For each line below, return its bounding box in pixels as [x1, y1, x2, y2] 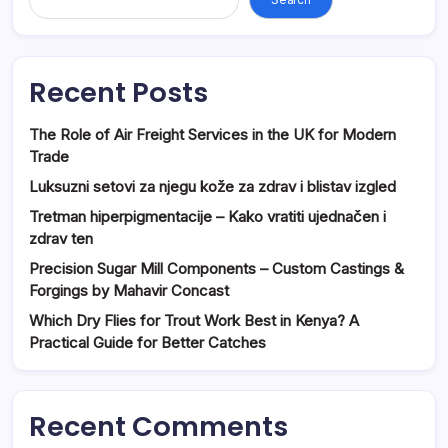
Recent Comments [29, 406, 288, 446]
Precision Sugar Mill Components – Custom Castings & [29, 258, 404, 278]
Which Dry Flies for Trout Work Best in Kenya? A [29, 310, 359, 330]
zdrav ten [29, 228, 93, 248]
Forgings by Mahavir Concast [29, 280, 229, 300]
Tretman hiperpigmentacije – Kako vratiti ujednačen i [29, 206, 386, 226]
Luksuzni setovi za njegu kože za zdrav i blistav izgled [29, 176, 396, 196]
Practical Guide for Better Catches [29, 332, 266, 352]
